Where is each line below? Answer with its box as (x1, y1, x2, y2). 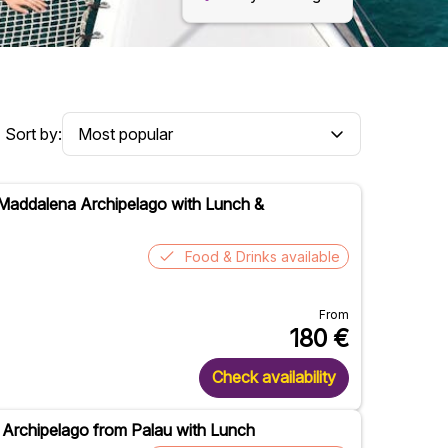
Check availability (212, 367, 336, 388)
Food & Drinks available (185, 247, 340, 265)
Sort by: (5, 123, 62, 144)
